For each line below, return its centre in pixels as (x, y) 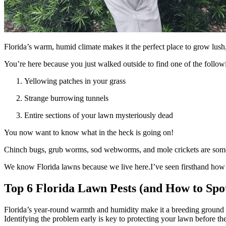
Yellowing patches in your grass (75, 81)
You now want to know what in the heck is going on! (89, 132)
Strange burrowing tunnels (66, 98)
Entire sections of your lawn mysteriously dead (99, 115)
